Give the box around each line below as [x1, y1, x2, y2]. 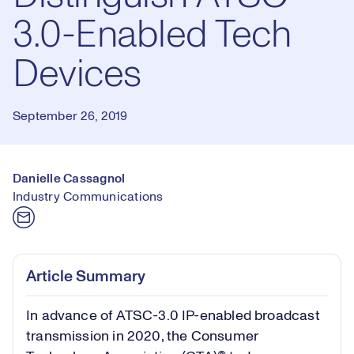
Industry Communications [13, 190, 164, 203]
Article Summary [26, 269, 145, 284]
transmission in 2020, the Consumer [26, 330, 259, 344]
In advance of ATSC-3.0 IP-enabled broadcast [26, 309, 320, 323]
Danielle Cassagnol [13, 172, 126, 185]
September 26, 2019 [13, 110, 128, 122]
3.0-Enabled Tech [13, 17, 292, 55]
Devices [13, 56, 141, 94]
